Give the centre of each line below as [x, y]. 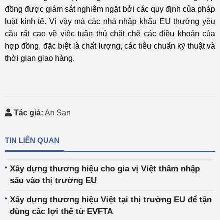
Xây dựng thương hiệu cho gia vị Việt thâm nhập [105, 169]
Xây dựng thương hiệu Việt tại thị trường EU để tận [111, 200]
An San [57, 113]
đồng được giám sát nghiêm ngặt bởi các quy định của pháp [110, 9]
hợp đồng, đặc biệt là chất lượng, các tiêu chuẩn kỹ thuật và [110, 46]
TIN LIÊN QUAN [32, 140]
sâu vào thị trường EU [53, 180]
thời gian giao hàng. [40, 58]
